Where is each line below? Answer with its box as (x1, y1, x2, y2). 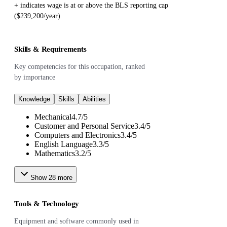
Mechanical (34, 112, 71, 121)
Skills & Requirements (14, 45, 87, 53)
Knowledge (18, 95, 50, 103)
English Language (34, 139, 93, 148)
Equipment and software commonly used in (14, 217, 139, 225)
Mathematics (34, 148, 75, 158)
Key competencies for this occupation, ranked (14, 62, 145, 70)
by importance (14, 73, 55, 81)
